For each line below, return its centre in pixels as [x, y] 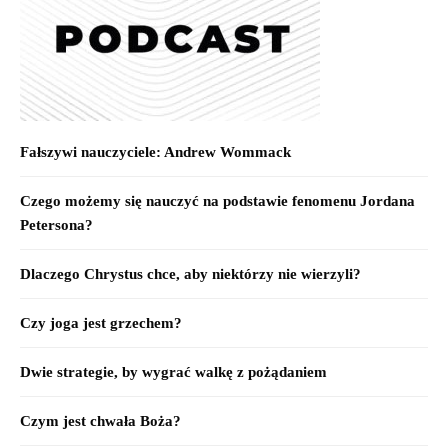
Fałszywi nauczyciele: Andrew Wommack [155, 151]
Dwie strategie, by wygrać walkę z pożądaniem [173, 371]
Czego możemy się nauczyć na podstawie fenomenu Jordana [217, 200]
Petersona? [56, 224]
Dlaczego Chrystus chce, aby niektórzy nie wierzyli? [190, 273]
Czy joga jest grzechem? [101, 322]
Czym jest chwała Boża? [100, 420]
